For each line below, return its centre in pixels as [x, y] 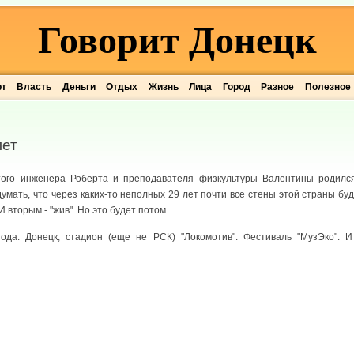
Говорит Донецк [177, 40]
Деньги [79, 87]
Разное [278, 87]
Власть [34, 87]
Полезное [328, 87]
